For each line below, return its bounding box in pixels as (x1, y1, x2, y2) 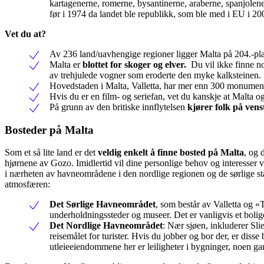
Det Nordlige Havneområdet (49, 220, 163, 231)
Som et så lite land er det (5, 147, 98, 158)
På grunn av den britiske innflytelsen (49, 101, 185, 112)
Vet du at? (5, 28, 46, 39)
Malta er (49, 59, 82, 70)
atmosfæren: (5, 179, 50, 190)
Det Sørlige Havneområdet (49, 199, 156, 210)
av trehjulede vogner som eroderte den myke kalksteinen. (49, 70, 261, 80)
